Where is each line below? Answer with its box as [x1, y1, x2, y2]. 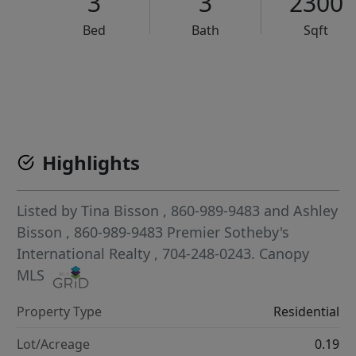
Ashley [293, 201, 339, 221]
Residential [273, 302, 339, 320]
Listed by [17, 201, 82, 221]
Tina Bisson [81, 201, 160, 221]
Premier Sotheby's [167, 222, 290, 242]
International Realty [17, 244, 155, 264]
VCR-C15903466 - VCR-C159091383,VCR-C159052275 [97, 72, 333, 87]
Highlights [42, 149, 141, 176]
